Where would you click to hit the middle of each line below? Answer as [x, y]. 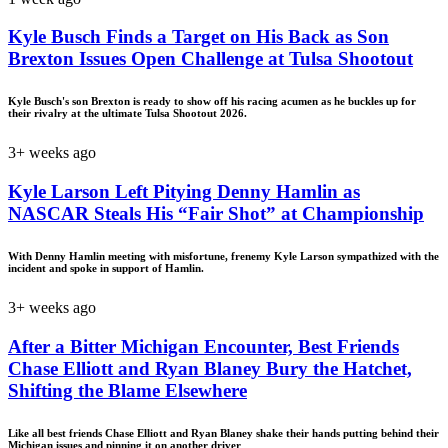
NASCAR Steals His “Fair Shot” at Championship [216, 213]
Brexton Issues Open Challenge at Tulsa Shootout [210, 59]
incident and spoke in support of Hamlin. [106, 267]
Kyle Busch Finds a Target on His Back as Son [198, 37]
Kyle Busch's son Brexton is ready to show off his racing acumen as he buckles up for [212, 101]
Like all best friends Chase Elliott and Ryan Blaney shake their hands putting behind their [223, 432]
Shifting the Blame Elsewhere [127, 390]
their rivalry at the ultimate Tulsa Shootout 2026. [127, 113]
